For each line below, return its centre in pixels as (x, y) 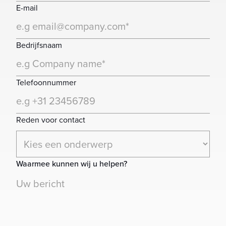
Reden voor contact (51, 120)
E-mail (27, 8)
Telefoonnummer (46, 82)
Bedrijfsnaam (39, 45)
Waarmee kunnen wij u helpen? (72, 164)
